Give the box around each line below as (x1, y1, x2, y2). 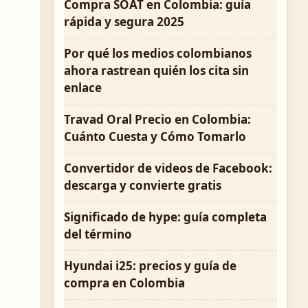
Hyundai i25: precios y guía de (64, 258, 236, 274)
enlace (64, 80, 102, 96)
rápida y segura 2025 (64, 14, 184, 30)
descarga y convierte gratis (64, 177, 221, 193)
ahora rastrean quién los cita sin (64, 63, 249, 78)
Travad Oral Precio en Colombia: (64, 111, 251, 127)
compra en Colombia (64, 275, 185, 291)
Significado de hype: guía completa (64, 209, 267, 225)
